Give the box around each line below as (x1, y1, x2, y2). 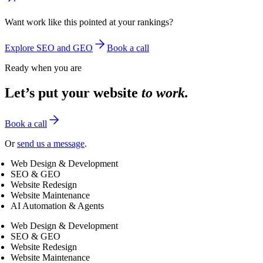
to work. (141, 85, 188, 100)
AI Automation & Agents (9, 200, 103, 211)
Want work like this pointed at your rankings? (5, 16, 173, 27)
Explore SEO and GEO (5, 42, 93, 53)
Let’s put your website (5, 85, 141, 100)
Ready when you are (5, 62, 82, 73)
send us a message (17, 138, 85, 149)
